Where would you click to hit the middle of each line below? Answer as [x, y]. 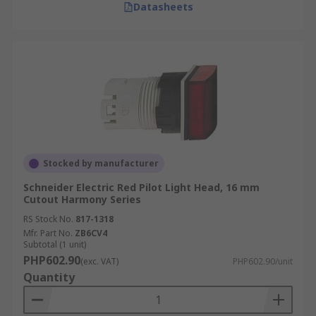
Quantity [49, 277]
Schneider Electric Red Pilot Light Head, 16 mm [141, 187]
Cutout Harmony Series [82, 199]
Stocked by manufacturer [101, 163]
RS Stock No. [48, 219]
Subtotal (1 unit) [55, 244]
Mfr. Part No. [48, 233]
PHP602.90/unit [263, 261]
